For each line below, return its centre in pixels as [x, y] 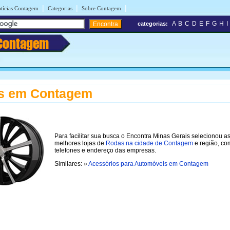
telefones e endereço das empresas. [105, 150]
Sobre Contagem [101, 8]
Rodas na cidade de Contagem [149, 143]
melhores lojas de [80, 143]
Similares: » [71, 164]
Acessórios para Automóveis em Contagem [148, 164]
